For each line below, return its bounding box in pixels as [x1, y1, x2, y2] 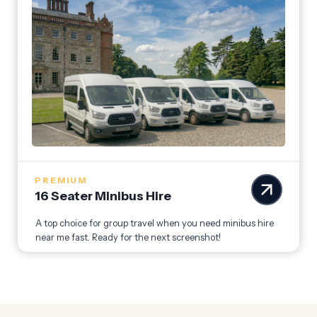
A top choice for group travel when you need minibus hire [35, 218, 274, 229]
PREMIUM [35, 175, 87, 186]
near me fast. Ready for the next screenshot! [35, 232, 221, 243]
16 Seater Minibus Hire [35, 188, 171, 204]
